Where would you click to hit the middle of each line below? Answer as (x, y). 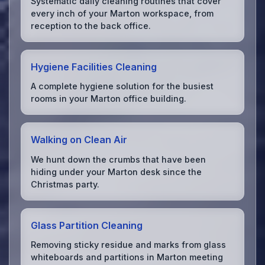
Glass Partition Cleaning (87, 225)
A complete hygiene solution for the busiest (122, 86)
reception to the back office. (91, 25)
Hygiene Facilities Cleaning (94, 67)
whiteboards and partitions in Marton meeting (127, 257)
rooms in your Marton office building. (109, 99)
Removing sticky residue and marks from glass (129, 245)
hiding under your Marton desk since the (117, 172)
